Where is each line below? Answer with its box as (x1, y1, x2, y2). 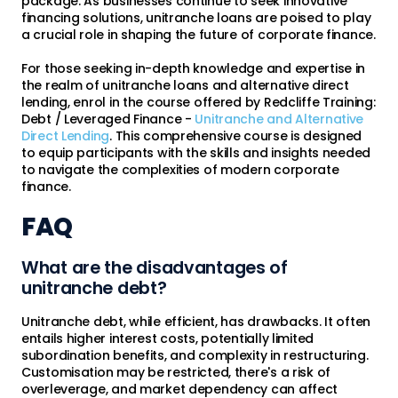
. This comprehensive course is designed (109, 127, 362, 146)
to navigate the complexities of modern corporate (21, 161, 339, 179)
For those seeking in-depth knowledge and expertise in (21, 60, 366, 78)
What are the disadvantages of (21, 255, 288, 280)
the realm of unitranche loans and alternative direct (21, 76, 349, 95)
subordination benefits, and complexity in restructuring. (21, 346, 369, 365)
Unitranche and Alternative (195, 110, 364, 129)
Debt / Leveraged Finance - (21, 110, 195, 129)
